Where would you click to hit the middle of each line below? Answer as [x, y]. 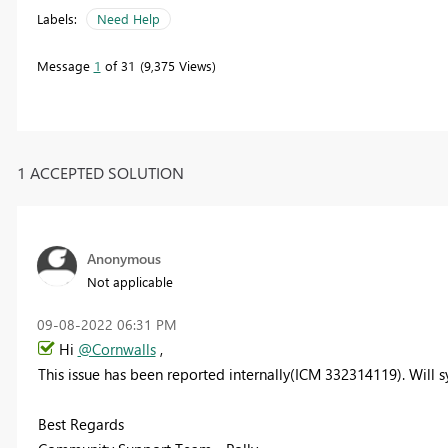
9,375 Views [177, 66]
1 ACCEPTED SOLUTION [100, 172]
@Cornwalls [116, 348]
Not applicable [129, 281]
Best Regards [80, 423]
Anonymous [123, 258]
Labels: [56, 19]
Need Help [128, 19]
